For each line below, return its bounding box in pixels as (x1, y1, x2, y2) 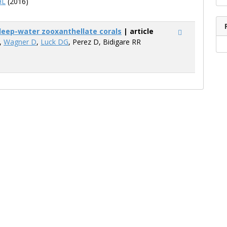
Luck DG (41, 37, 68, 47)
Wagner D (4, 37, 36, 47)
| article (122, 26, 154, 36)
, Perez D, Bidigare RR (68, 37, 141, 47)
